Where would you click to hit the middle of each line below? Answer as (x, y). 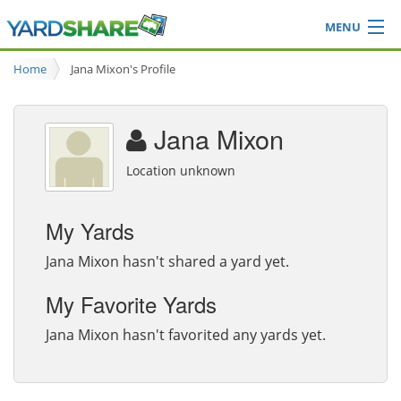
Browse (36, 58)
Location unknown (181, 170)
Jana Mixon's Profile (123, 69)
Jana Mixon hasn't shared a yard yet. (167, 261)
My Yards (90, 230)
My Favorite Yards (131, 304)
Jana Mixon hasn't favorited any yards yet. (186, 335)
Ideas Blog (47, 81)
